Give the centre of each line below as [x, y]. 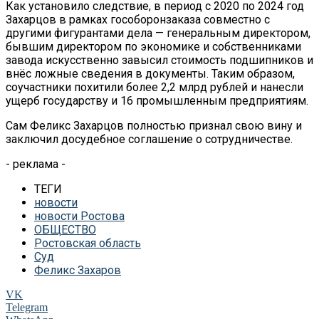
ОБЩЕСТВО [65, 229]
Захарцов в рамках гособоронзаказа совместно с [138, 19]
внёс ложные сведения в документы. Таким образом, [150, 73]
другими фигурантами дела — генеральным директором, [158, 33]
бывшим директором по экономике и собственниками [153, 46]
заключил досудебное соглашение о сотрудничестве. [149, 139]
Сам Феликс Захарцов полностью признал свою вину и [154, 125]
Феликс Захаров [78, 270]
